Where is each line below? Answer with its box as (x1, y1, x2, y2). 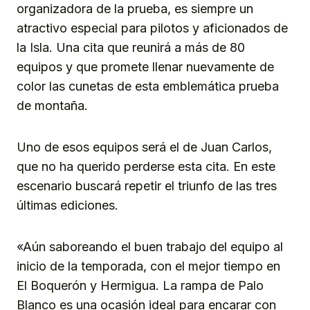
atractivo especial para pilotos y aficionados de (17, 20, 288, 35)
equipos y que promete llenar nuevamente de (17, 59, 274, 74)
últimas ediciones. (17, 197, 118, 212)
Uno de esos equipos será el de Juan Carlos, (17, 139, 272, 154)
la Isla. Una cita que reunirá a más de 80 (17, 39, 245, 55)
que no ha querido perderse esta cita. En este (17, 158, 275, 174)
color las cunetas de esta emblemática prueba (17, 78, 279, 93)
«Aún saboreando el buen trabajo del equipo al (17, 239, 283, 254)
